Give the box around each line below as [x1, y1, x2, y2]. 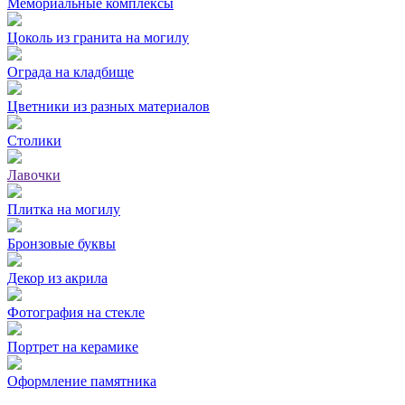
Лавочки [7, 166, 61, 183]
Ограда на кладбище [7, 63, 134, 80]
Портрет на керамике [7, 338, 138, 354]
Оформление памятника [7, 372, 156, 389]
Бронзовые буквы [7, 235, 116, 251]
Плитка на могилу [7, 201, 120, 217]
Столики [7, 132, 61, 148]
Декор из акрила [7, 269, 108, 286]
